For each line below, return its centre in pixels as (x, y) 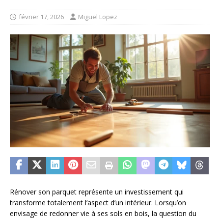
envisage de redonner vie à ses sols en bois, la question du (103, 213)
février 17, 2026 (41, 17)
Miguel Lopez (98, 17)
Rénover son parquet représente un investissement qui (97, 192)
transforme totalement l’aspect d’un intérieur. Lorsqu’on (98, 202)
